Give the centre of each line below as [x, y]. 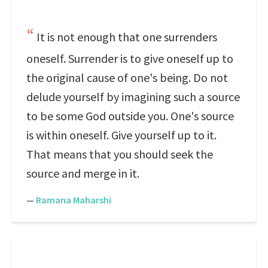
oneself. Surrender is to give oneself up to [130, 58]
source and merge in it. [83, 173]
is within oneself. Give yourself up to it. [121, 135]
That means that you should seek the [120, 154]
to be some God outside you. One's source [130, 116]
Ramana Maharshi [74, 200]
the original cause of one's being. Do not [127, 77]
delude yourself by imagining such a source [133, 97]
